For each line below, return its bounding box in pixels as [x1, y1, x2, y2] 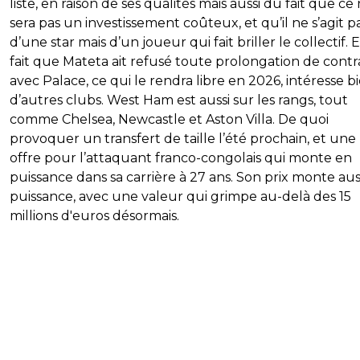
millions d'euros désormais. [10, 208, 179, 224]
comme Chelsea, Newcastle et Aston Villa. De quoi [10, 112, 329, 128]
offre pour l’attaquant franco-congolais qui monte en [10, 150, 352, 166]
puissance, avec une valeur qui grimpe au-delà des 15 [10, 189, 351, 205]
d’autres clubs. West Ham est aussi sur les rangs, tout [10, 92, 348, 108]
